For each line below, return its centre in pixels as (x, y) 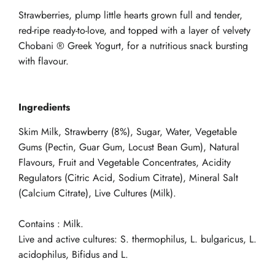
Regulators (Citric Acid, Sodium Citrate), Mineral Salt (128, 178)
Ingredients (44, 107)
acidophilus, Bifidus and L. (73, 254)
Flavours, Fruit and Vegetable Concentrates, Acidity (125, 162)
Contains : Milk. (51, 224)
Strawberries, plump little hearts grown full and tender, (130, 15)
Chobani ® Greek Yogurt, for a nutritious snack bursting (133, 46)
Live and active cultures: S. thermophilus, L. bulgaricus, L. (137, 239)
